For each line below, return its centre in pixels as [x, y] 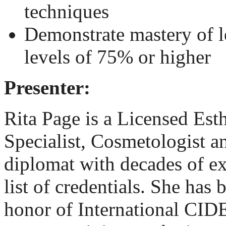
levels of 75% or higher [118, 56]
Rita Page [42, 118]
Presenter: [47, 87]
